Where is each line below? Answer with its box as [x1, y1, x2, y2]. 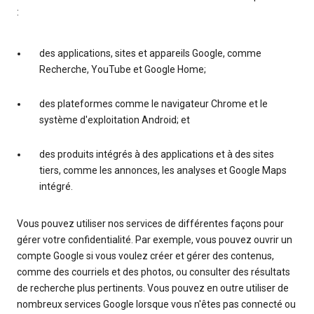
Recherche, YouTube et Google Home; [39, 63, 206, 75]
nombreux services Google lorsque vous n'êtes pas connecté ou [17, 298, 296, 310]
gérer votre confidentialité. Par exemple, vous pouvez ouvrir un [17, 233, 292, 245]
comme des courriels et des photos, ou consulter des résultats [17, 266, 290, 278]
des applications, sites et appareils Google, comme [39, 47, 261, 59]
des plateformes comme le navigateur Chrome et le [39, 97, 268, 109]
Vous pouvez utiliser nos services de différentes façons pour [17, 217, 284, 229]
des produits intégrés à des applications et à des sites [39, 148, 274, 160]
